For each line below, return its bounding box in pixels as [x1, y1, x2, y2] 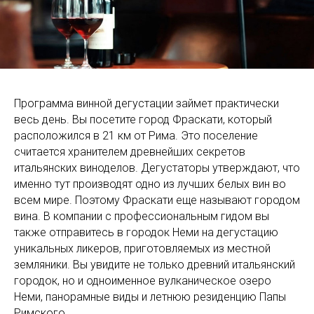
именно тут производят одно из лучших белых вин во [14, 177, 286, 191]
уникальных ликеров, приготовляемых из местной [14, 241, 271, 255]
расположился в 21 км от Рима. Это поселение [14, 128, 258, 142]
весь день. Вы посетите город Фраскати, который [14, 112, 272, 126]
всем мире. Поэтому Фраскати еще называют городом [14, 193, 300, 207]
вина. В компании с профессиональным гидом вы [14, 209, 269, 223]
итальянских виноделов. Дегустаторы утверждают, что [14, 161, 300, 175]
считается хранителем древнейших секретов [14, 144, 245, 158]
